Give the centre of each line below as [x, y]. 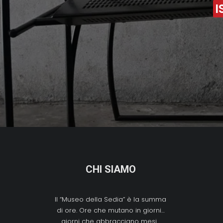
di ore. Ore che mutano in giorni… [111, 210]
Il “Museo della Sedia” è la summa [111, 199]
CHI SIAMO [111, 169]
